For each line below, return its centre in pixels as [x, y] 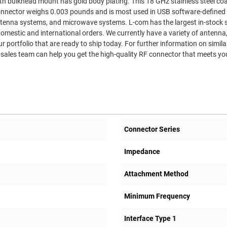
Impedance [142, 152]
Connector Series [152, 129]
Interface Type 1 [150, 219]
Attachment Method [156, 174]
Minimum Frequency [157, 196]
